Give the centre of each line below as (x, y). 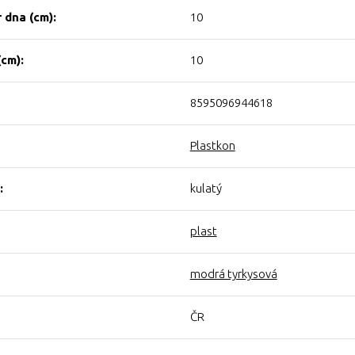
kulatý (206, 188)
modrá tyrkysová (233, 274)
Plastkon (212, 145)
